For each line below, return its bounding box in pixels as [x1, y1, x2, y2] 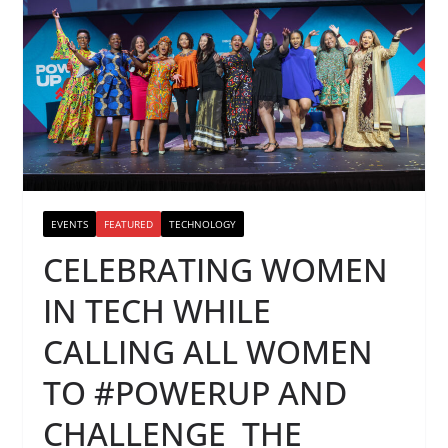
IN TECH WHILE [42, 288, 271, 332]
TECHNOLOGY [168, 216, 236, 231]
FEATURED [103, 216, 153, 231]
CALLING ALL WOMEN [42, 329, 373, 373]
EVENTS [50, 216, 88, 231]
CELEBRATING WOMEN [42, 247, 388, 291]
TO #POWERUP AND [42, 370, 347, 414]
